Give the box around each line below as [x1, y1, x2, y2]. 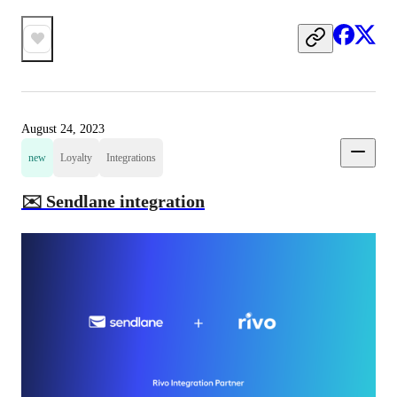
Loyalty [60, 151, 92, 164]
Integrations [106, 151, 156, 164]
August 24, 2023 [21, 121, 105, 136]
